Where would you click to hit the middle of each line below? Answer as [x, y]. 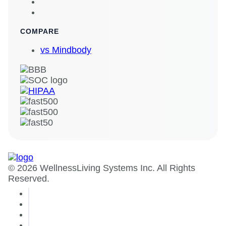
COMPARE [40, 31]
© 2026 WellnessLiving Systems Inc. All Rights [102, 168]
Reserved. [29, 179]
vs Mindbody [66, 50]
